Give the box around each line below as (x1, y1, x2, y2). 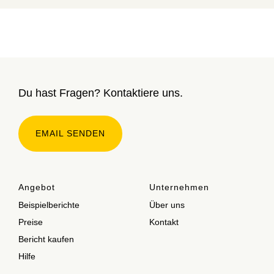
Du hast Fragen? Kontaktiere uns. (18, 87, 183, 100)
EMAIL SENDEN (35, 128, 105, 139)
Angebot (18, 182, 55, 193)
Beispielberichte (18, 200, 80, 210)
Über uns (149, 200, 185, 210)
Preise (18, 217, 43, 228)
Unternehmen (149, 182, 209, 193)
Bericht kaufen (18, 234, 74, 245)
